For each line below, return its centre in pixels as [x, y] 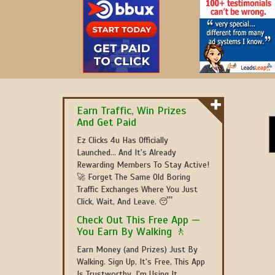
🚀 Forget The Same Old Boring [134, 177]
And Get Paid [107, 122]
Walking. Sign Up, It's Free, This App [141, 262]
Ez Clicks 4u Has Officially [122, 140]
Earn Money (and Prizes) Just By [137, 250]
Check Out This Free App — [138, 220]
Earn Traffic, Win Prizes [131, 110]
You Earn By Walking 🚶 [131, 231]
